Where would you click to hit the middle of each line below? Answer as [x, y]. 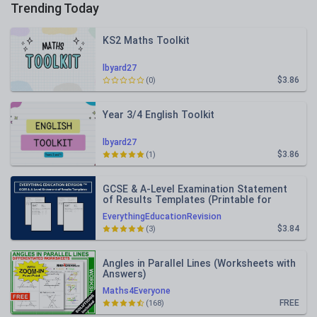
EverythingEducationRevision [162, 217]
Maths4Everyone [137, 291]
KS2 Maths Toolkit [146, 40]
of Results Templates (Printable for [187, 200]
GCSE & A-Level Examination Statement [195, 189]
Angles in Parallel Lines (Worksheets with [199, 263]
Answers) [125, 274]
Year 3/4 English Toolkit [158, 115]
